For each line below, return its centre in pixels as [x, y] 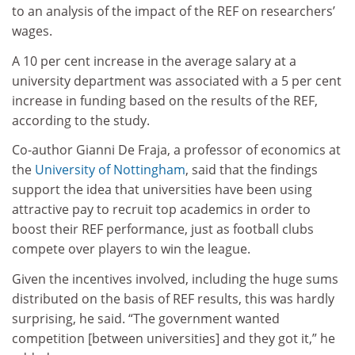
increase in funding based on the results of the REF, [165, 100]
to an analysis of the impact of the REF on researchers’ [174, 11]
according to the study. [81, 120]
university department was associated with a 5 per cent [177, 80]
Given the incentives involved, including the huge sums [175, 279]
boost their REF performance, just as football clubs [163, 229]
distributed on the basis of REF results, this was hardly [173, 298]
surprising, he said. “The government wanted [146, 318]
